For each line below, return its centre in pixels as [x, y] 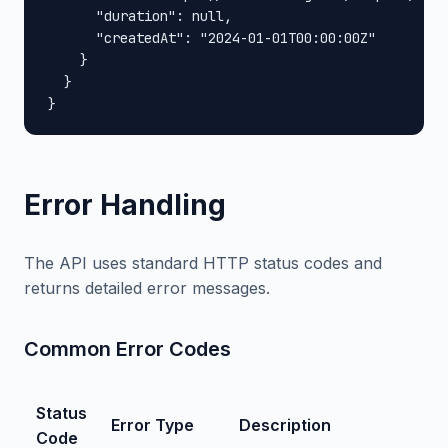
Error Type [152, 425]
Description [285, 425]
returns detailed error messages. [147, 288]
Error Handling [125, 205]
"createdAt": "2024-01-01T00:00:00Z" [212, 38]
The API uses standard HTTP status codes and [203, 263]
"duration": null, [140, 16]
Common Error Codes [127, 349]
